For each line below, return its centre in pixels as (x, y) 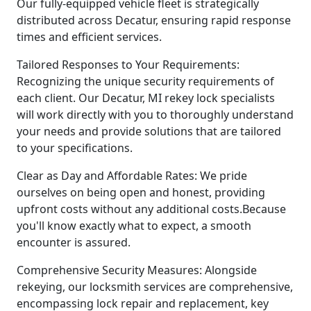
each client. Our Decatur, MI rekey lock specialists (146, 98)
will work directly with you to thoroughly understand (155, 114)
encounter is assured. (74, 242)
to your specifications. (75, 148)
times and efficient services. (89, 36)
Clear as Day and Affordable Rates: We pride (132, 175)
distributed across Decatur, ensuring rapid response (154, 20)
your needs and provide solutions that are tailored (149, 131)
